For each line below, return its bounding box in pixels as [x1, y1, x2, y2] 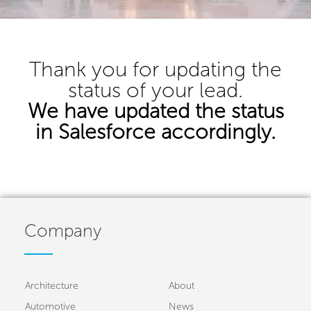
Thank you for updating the [29, 57, 282, 82]
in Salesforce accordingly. [35, 119, 276, 144]
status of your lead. [68, 78, 243, 103]
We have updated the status [27, 99, 284, 124]
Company [24, 220, 101, 242]
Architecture [25, 280, 78, 292]
